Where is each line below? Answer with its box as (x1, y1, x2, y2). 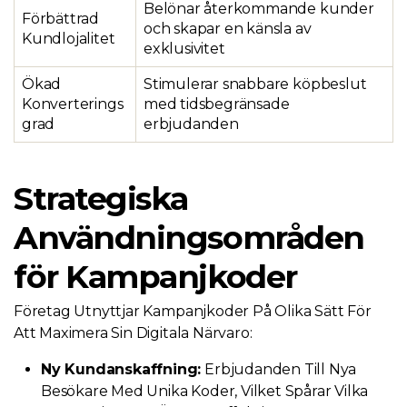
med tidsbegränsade (144, 95, 290, 113)
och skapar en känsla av (144, 20, 312, 37)
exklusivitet (144, 40, 225, 57)
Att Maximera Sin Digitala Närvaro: (14, 324, 253, 342)
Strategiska (14, 179, 188, 218)
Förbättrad (22, 10, 100, 27)
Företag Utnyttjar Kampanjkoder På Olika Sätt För (14, 303, 372, 320)
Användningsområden (14, 218, 364, 257)
